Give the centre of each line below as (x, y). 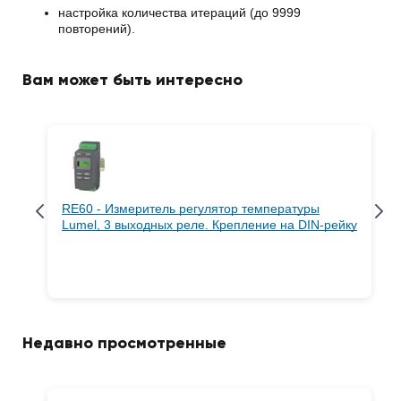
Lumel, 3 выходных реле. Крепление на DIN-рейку (209, 224)
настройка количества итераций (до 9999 (179, 12)
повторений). (97, 28)
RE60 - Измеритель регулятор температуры (191, 208)
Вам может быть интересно (132, 79)
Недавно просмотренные (124, 343)
